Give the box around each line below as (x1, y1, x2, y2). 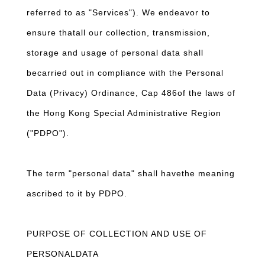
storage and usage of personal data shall (27, 48, 203, 57)
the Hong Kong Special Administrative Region (27, 108, 221, 118)
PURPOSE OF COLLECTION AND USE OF (27, 229, 207, 238)
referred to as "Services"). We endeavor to (27, 8, 210, 17)
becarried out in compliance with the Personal (27, 68, 224, 77)
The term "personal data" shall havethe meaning (27, 169, 235, 178)
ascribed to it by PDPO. (27, 189, 127, 198)
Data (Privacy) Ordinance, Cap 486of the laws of (27, 88, 235, 98)
